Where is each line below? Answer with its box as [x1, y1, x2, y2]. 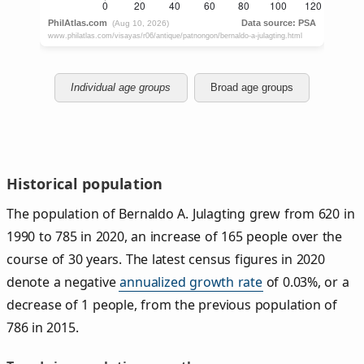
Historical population [6, 173, 163, 193]
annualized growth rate [119, 272, 262, 291]
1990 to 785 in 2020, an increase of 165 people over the [6, 227, 343, 245]
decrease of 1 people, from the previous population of [6, 295, 338, 314]
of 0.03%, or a [262, 272, 349, 291]
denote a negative [6, 272, 120, 291]
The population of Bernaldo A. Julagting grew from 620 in [6, 204, 355, 223]
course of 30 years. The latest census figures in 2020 [6, 249, 325, 268]
